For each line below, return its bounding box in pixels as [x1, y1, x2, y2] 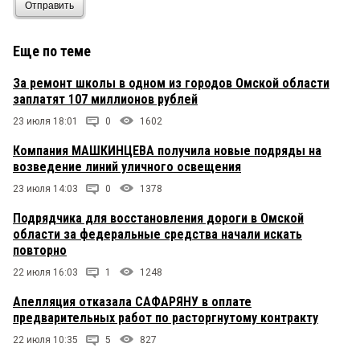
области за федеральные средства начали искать [13, 227, 302, 243]
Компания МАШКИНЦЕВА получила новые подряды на [13, 143, 321, 159]
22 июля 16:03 [13, 267, 78, 279]
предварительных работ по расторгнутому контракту [13, 310, 318, 326]
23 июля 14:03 [13, 183, 78, 195]
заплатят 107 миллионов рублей [13, 92, 198, 108]
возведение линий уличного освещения [13, 159, 241, 175]
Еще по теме [13, 43, 91, 60]
